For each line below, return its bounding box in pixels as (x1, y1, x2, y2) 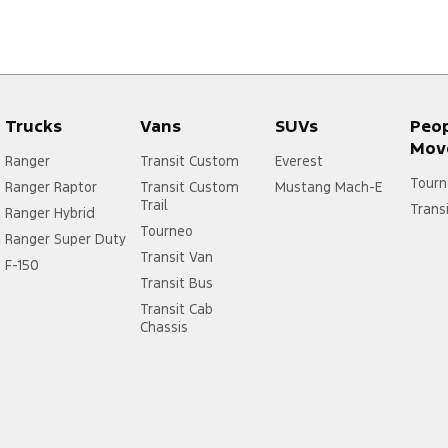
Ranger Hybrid (5, 204, 95, 223)
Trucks (5, 115, 62, 138)
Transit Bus (139, 274, 213, 293)
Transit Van (139, 248, 213, 267)
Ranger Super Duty (5, 230, 126, 249)
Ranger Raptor (5, 178, 97, 197)
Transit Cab (139, 300, 213, 319)
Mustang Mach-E (274, 178, 382, 197)
